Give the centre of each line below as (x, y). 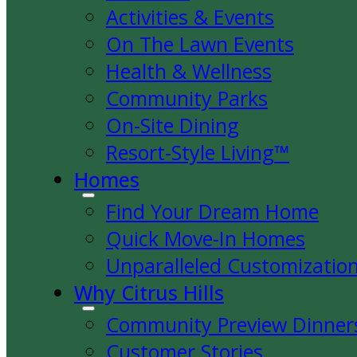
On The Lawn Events (200, 44)
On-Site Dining (173, 125)
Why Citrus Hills (149, 292)
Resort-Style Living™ (198, 152)
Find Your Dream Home (212, 211)
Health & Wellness (189, 71)
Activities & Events (190, 17)
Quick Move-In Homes (206, 238)
